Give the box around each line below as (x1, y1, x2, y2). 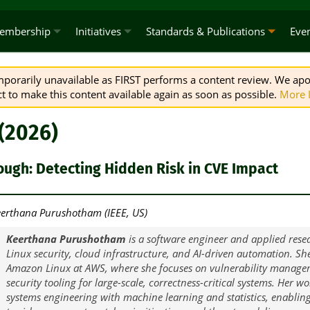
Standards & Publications (145, 24, 265, 38)
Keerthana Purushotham (6, 232, 126, 246)
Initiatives (75, 24, 121, 38)
